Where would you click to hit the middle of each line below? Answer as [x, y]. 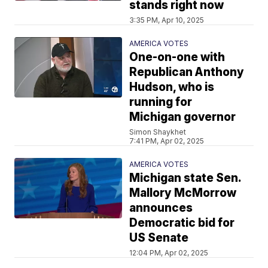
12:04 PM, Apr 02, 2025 [169, 252]
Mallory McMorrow [183, 193]
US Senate [159, 237]
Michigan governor [183, 117]
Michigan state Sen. [186, 178]
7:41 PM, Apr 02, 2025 [167, 141]
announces [161, 208]
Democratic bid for [182, 223]
